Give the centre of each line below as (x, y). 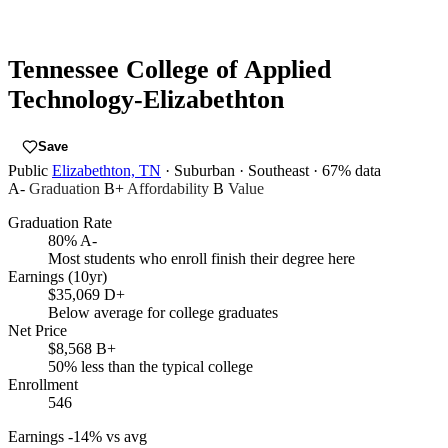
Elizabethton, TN (106, 171)
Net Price (37, 331)
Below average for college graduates (163, 313)
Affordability (168, 189)
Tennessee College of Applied (169, 69)
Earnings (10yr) (57, 277)
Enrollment (43, 385)
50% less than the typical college (150, 367)
